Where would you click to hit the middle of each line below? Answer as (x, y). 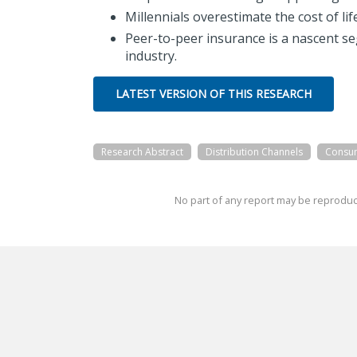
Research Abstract (142, 151)
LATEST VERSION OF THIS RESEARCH (214, 93)
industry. (154, 55)
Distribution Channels (254, 151)
